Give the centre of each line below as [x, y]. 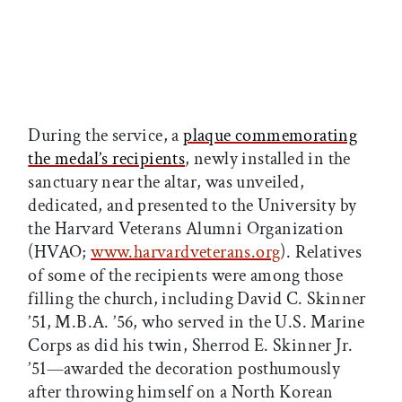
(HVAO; [60, 252]
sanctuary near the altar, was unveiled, [166, 182]
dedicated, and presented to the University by [192, 205]
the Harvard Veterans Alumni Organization [186, 228]
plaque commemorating [271, 135]
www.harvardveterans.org [186, 252]
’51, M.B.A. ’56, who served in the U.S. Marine [197, 322]
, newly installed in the [268, 158]
